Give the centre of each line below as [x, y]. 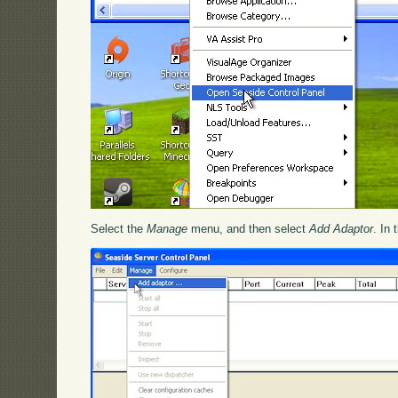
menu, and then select [249, 228]
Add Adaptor [342, 228]
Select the [119, 228]
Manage [167, 228]
